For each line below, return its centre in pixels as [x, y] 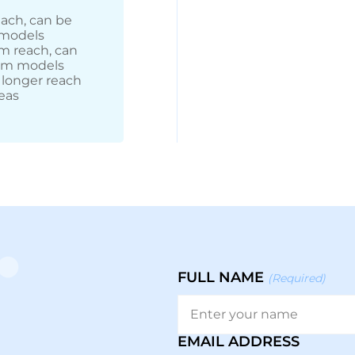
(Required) [297, 278]
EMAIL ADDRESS [239, 341]
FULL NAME [221, 277]
